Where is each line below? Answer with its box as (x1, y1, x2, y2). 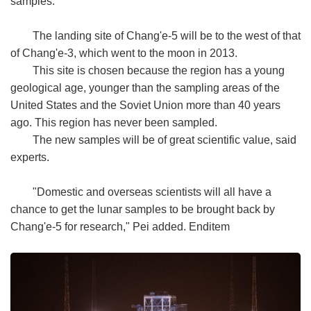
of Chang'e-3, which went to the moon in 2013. (10, 47, 237, 59)
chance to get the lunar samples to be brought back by (10, 203, 275, 215)
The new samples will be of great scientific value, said (33, 133, 296, 146)
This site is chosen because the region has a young (33, 64, 285, 76)
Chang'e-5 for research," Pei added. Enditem (10, 220, 230, 233)
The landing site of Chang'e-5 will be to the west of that (33, 29, 301, 42)
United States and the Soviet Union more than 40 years (10, 99, 280, 111)
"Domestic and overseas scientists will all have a (33, 185, 271, 198)
